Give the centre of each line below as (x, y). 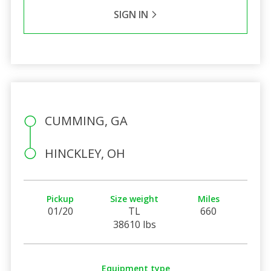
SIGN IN (132, 14)
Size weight (135, 198)
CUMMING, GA (86, 120)
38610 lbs (134, 224)
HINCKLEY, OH (85, 153)
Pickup (60, 198)
